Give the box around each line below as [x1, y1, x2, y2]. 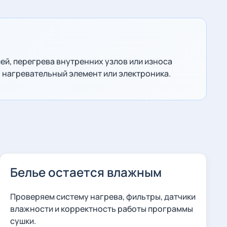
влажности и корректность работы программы [10, 203, 193, 214]
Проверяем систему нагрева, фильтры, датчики [10, 191, 196, 202]
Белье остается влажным [10, 164, 162, 180]
